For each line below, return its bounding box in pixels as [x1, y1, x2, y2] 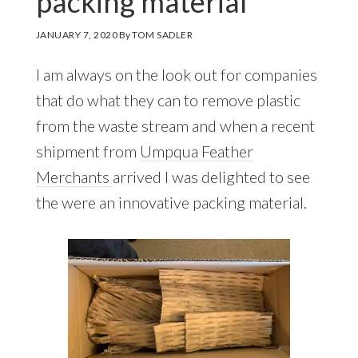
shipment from [35, 141, 140, 161]
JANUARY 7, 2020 [35, 29, 118, 42]
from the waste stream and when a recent [35, 116, 315, 136]
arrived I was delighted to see [112, 167, 310, 187]
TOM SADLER [132, 29, 193, 42]
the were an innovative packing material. [35, 193, 307, 213]
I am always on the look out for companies [35, 65, 317, 85]
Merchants [35, 167, 113, 187]
